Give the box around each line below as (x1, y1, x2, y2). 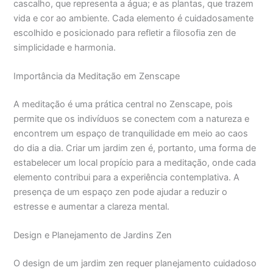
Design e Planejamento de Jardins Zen (13, 230, 172, 241)
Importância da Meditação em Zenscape (13, 71, 180, 82)
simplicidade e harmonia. (13, 41, 116, 53)
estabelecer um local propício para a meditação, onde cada (13, 157, 257, 169)
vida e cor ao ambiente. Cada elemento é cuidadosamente (13, 12, 254, 24)
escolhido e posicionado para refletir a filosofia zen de (13, 27, 236, 38)
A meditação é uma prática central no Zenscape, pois (13, 99, 233, 110)
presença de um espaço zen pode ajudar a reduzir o (13, 186, 228, 198)
